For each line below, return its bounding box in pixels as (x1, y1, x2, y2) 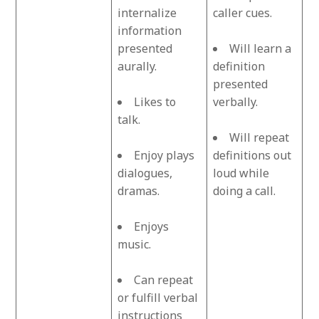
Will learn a (229, 40, 292, 56)
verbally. (213, 93, 258, 110)
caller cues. (213, 4, 273, 21)
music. (117, 236, 152, 252)
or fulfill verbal (117, 289, 199, 305)
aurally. (117, 58, 157, 74)
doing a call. (213, 182, 276, 199)
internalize (117, 4, 177, 21)
